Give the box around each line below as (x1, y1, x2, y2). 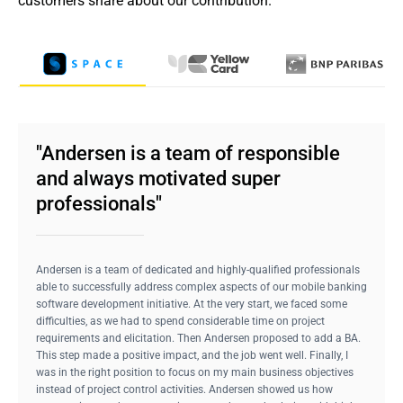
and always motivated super (36, 167, 281, 190)
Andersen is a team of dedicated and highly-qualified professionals (36, 264, 360, 276)
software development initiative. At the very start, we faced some (36, 298, 347, 310)
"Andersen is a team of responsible (36, 142, 340, 165)
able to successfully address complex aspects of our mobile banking (36, 281, 367, 293)
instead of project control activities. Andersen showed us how (36, 383, 333, 396)
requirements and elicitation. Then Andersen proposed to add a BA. (36, 332, 361, 345)
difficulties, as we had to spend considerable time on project (36, 315, 325, 327)
